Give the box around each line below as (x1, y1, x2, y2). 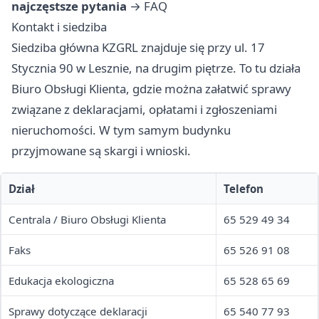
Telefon (224, 182, 263, 197)
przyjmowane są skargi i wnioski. (11, 142, 191, 159)
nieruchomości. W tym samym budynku (11, 122, 231, 139)
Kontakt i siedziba (11, 19, 107, 36)
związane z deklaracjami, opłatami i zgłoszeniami (11, 101, 277, 118)
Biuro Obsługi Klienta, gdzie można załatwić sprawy (11, 80, 291, 98)
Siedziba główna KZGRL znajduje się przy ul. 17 (11, 39, 265, 56)
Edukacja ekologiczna (9, 273, 114, 288)
